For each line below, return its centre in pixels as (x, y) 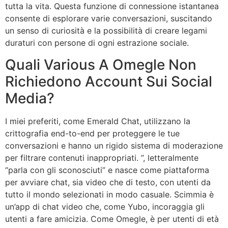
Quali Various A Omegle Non (101, 64)
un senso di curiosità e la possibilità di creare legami (106, 31)
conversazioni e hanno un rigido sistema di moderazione (114, 145)
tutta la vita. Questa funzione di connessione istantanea (112, 6)
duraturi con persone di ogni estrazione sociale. (97, 43)
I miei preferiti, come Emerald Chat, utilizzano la (98, 121)
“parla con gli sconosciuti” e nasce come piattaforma (107, 170)
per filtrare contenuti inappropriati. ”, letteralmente (102, 158)
